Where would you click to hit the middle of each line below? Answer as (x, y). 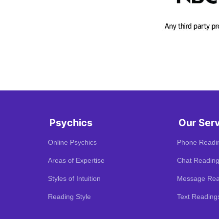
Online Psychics (72, 142)
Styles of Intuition (74, 178)
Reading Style (69, 196)
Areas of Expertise (76, 160)
